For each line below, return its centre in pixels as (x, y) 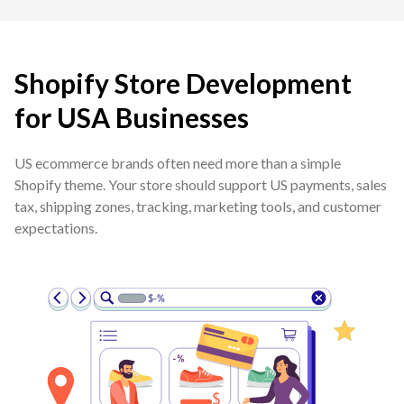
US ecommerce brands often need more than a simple (178, 162)
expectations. (56, 227)
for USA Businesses (132, 117)
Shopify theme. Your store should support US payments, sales (201, 184)
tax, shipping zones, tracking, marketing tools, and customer (198, 206)
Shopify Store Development (183, 83)
